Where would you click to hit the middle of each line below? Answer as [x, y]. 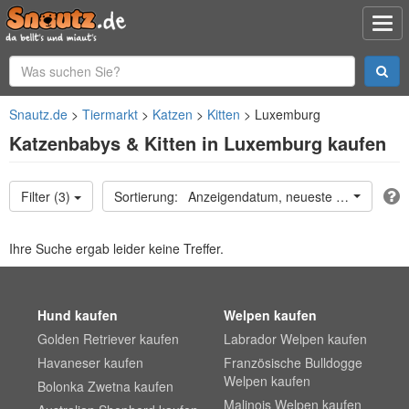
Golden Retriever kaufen [109, 339]
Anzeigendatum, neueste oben [277, 196]
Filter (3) [47, 196]
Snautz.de [38, 114]
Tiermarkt [110, 114]
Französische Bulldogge [293, 362]
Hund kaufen [78, 315]
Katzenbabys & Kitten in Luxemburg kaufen [198, 143]
